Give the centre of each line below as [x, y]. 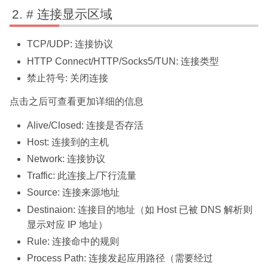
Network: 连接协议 [66, 159]
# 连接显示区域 [70, 14]
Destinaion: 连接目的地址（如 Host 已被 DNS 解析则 [140, 209]
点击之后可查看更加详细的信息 [77, 102]
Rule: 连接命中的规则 [73, 241]
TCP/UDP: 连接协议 [70, 44]
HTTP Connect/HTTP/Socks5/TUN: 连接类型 [123, 61]
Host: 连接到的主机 [68, 142]
